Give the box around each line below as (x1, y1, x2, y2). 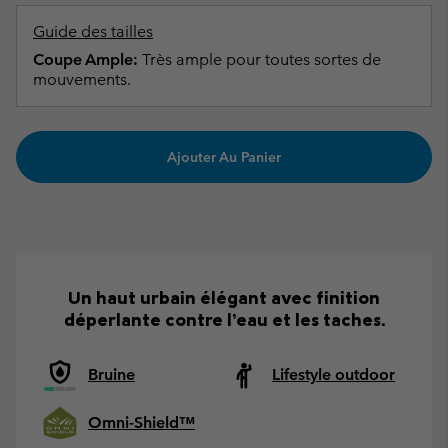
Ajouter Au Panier (167, 148, 281, 167)
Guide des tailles (33, 22, 153, 41)
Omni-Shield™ (88, 413, 195, 433)
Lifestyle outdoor (272, 365, 395, 385)
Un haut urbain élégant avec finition (68, 286, 380, 310)
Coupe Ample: (33, 50, 138, 69)
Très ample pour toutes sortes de (138, 50, 381, 69)
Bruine (88, 365, 135, 385)
